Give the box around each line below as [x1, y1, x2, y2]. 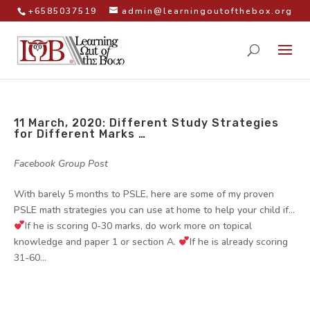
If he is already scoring [189, 235, 288, 248]
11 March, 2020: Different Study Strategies [14, 116, 279, 129]
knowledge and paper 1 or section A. [14, 235, 179, 248]
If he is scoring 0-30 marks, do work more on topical [24, 219, 252, 232]
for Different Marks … [14, 127, 146, 140]
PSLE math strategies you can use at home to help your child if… [14, 203, 295, 217]
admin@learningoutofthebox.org [122, 6, 293, 17]
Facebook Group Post [14, 157, 108, 170]
